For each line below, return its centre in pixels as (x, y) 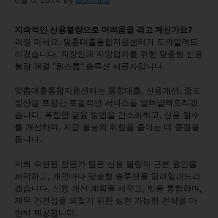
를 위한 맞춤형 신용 (166, 54)
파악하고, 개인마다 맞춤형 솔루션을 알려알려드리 (108, 176)
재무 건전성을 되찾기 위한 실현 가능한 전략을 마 (106, 200)
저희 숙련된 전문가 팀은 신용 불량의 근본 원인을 (106, 164)
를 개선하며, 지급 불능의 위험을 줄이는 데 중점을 (107, 127)
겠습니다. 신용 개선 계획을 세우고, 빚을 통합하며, (108, 188)
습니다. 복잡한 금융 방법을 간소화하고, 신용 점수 (107, 115)
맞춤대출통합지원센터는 (61, 91)
